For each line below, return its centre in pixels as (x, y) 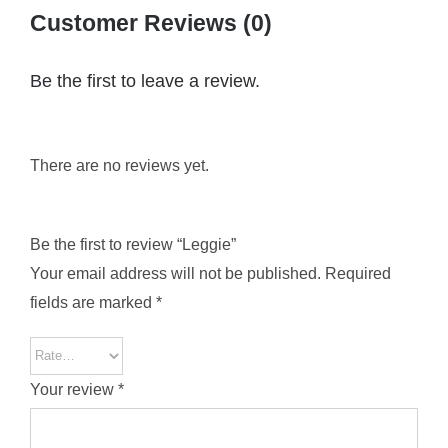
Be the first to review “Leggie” (132, 244)
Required (357, 273)
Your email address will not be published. (175, 273)
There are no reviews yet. (119, 165)
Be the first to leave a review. (144, 80)
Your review (73, 389)
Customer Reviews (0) (150, 22)
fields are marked (92, 302)
